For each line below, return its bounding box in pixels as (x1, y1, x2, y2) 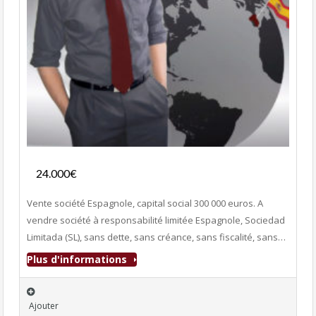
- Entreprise (79, 168, 131, 180)
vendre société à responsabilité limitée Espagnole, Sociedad (27, 214, 285, 226)
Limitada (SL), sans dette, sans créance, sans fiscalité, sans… (27, 231, 286, 243)
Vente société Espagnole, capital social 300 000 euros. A (27, 197, 263, 209)
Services (246, 132, 283, 145)
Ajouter (29, 300, 59, 312)
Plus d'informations (27, 253, 130, 266)
